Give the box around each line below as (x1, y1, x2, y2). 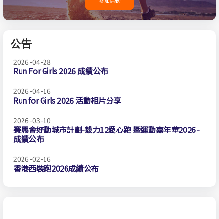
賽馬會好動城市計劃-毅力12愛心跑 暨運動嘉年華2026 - (13, 123, 200, 135)
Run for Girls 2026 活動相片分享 (13, 94, 122, 106)
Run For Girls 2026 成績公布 (13, 65, 108, 77)
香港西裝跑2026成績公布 (13, 162, 99, 174)
